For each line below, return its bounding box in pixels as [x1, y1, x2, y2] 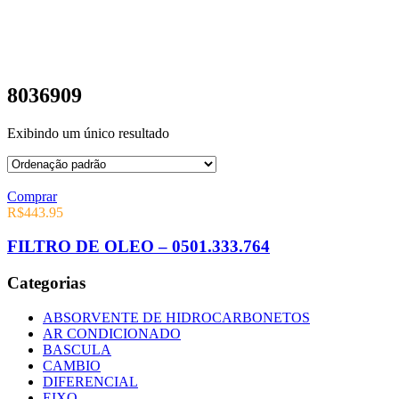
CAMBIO [43, 357, 101, 373]
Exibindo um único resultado [7, 125, 169, 141]
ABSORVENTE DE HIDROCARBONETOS [43, 309, 310, 325]
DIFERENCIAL [43, 373, 138, 389]
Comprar [7, 188, 57, 204]
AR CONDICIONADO [43, 325, 181, 341]
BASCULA [43, 341, 111, 357]
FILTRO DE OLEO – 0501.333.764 [7, 237, 270, 256]
